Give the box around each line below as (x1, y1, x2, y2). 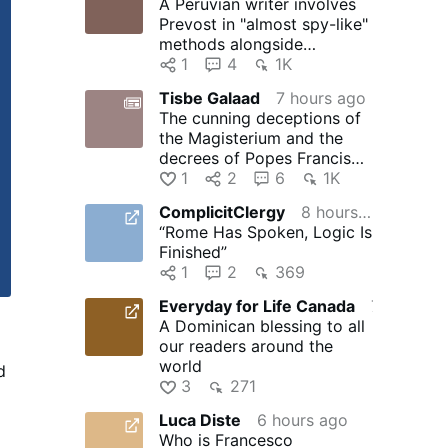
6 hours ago (256, 409, 348, 430)
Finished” (158, 241, 227, 262)
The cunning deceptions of (158, 107, 361, 128)
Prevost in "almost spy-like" (158, 13, 368, 34)
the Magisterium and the (158, 127, 343, 148)
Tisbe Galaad (158, 87, 260, 108)
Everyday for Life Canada (158, 295, 355, 316)
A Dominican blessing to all (158, 315, 365, 336)
